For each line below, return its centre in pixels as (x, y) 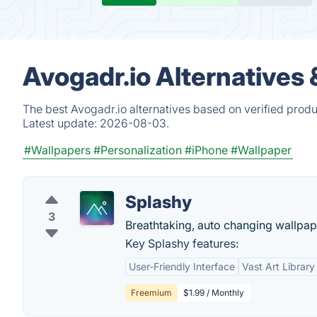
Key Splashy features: (182, 243)
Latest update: (61, 123)
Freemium (151, 293)
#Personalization (138, 150)
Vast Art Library (278, 266)
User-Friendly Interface (182, 266)
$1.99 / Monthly (214, 293)
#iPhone (206, 150)
